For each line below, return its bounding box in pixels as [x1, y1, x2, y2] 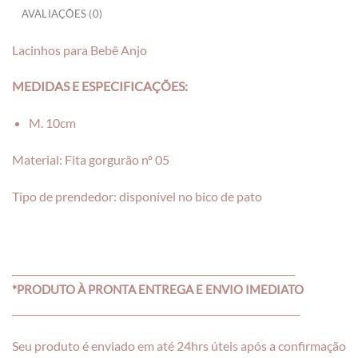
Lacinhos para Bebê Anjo [12, 42, 147, 58]
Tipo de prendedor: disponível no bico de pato [12, 188, 262, 204]
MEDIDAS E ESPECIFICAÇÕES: [12, 78, 188, 94]
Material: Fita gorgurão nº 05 [12, 152, 169, 168]
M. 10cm [28, 115, 76, 131]
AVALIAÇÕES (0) [21, 6, 103, 20]
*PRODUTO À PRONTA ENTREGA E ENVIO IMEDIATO [12, 282, 304, 297]
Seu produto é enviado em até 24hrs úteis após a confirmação [12, 338, 346, 354]
